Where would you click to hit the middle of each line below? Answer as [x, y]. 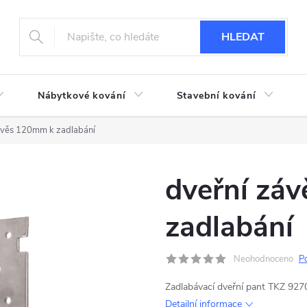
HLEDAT [243, 37]
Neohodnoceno [263, 259]
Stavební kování [216, 96]
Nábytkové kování [82, 96]
